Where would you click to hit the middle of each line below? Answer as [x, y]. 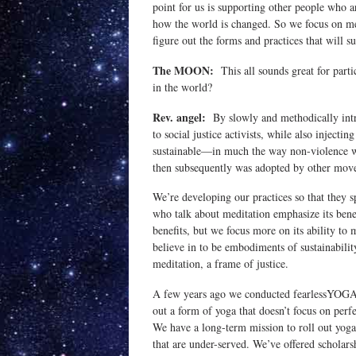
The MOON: [183, 70]
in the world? [182, 87]
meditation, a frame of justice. [221, 264]
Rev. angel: [179, 117]
